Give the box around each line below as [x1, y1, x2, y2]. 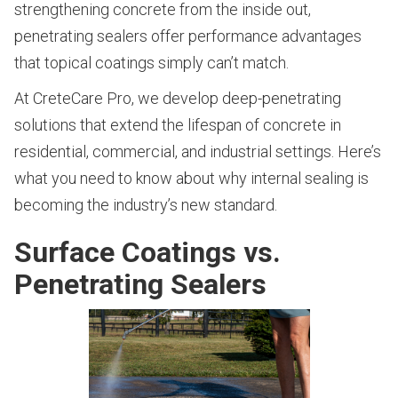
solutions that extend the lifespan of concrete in [14, 115, 341, 135]
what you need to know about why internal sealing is [14, 169, 369, 188]
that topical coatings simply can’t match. [14, 53, 289, 73]
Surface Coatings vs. [14, 235, 281, 270]
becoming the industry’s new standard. [14, 195, 277, 215]
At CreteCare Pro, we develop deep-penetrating [14, 89, 341, 108]
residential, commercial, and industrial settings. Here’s [14, 142, 381, 162]
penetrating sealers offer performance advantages [14, 27, 362, 46]
